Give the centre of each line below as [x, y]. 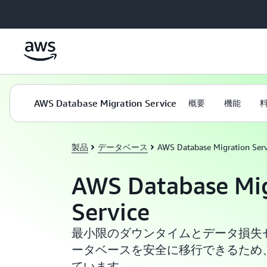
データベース [123, 147]
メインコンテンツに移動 [51, 12]
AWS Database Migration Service [105, 103]
